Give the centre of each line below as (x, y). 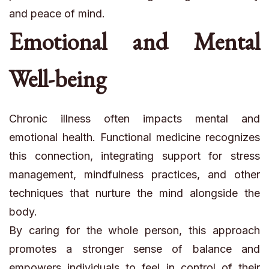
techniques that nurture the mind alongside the (134, 193)
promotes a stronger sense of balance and (134, 249)
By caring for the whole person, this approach (134, 230)
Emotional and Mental (134, 41)
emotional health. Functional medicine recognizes (134, 137)
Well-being (58, 78)
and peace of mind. (57, 13)
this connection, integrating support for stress (134, 156)
